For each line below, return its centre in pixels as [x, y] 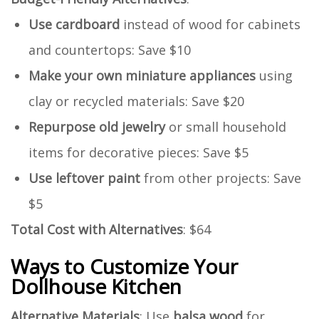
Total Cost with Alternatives [97, 229]
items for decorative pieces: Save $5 [138, 152]
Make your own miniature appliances [142, 75]
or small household [226, 126]
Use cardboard [74, 24]
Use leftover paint [84, 178]
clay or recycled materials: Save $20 [136, 101]
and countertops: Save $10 [110, 49]
